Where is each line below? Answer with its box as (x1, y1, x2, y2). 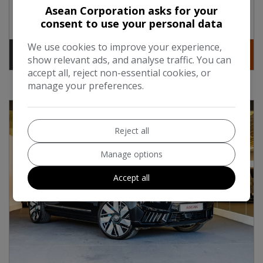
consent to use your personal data (41, 16, 222, 31)
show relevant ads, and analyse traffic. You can (28, 53, 232, 66)
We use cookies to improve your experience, (28, 41, 222, 53)
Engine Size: (18, 6, 71, 16)
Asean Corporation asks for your (45, 4, 218, 18)
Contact (53, 49, 88, 60)
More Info (171, 49, 214, 60)
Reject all (114, 125, 149, 136)
